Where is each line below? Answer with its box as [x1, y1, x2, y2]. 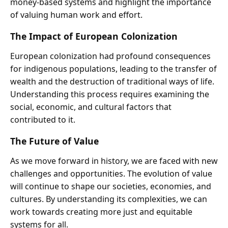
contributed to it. [10, 113, 75, 125]
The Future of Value [10, 135, 99, 148]
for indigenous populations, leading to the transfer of [10, 63, 217, 74]
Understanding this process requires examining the [10, 88, 209, 100]
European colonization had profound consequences [10, 50, 211, 62]
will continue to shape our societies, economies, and [10, 181, 211, 192]
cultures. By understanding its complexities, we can [10, 193, 207, 205]
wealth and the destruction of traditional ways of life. [10, 75, 214, 87]
